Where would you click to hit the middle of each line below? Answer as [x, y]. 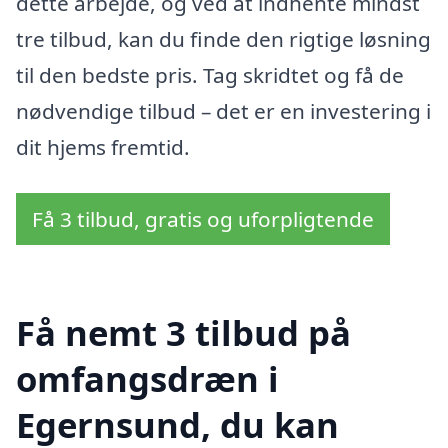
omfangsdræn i [147, 378]
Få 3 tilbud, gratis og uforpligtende [203, 218]
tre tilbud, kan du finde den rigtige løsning [223, 39]
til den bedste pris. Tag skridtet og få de [210, 75]
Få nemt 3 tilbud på [183, 332]
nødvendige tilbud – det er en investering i [223, 111]
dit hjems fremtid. [103, 147]
